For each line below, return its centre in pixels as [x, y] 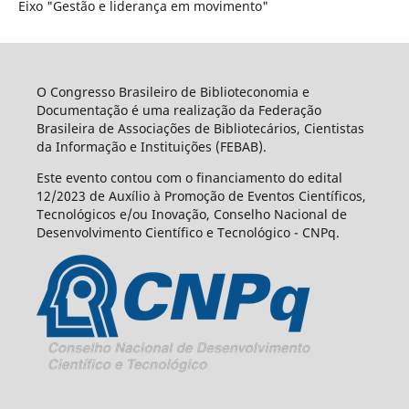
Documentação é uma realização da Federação [178, 110]
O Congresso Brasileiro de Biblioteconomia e [173, 91]
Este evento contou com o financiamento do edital [189, 177]
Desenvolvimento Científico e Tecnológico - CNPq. [188, 232]
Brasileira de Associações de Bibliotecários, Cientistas [200, 128]
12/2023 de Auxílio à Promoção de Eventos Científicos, [201, 195]
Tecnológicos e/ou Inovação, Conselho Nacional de [191, 214]
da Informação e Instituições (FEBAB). [151, 146]
